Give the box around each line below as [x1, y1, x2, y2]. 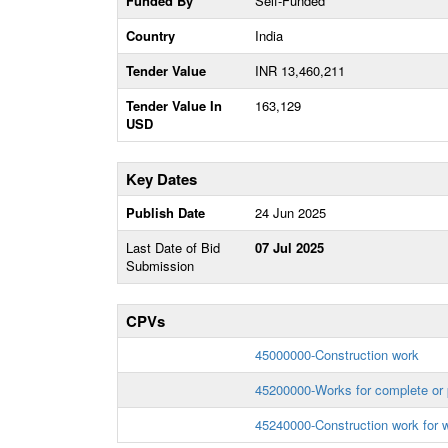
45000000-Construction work [255, 345, 419, 364]
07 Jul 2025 [255, 238, 324, 257]
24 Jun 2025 [255, 203, 326, 222]
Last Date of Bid [126, 238, 220, 257]
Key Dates [126, 168, 197, 190]
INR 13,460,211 [255, 61, 345, 80]
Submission [126, 256, 194, 275]
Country [126, 26, 175, 45]
